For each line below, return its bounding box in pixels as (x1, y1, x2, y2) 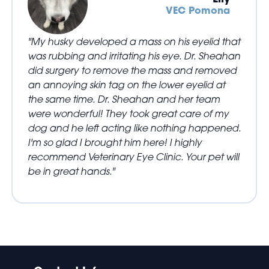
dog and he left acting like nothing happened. (27, 121, 241, 134)
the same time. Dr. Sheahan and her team (27, 92, 220, 106)
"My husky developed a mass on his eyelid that (27, 35, 240, 48)
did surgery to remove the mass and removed (27, 64, 237, 77)
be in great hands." (27, 165, 115, 178)
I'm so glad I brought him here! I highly (27, 136, 202, 149)
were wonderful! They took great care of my (27, 107, 229, 120)
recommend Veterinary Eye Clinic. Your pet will (27, 150, 239, 163)
